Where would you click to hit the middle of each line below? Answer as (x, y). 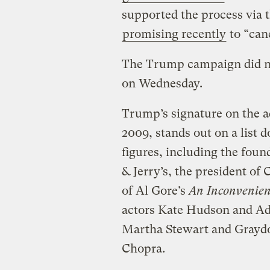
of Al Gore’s (155, 191)
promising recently (174, 34)
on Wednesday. (162, 84)
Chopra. (143, 249)
